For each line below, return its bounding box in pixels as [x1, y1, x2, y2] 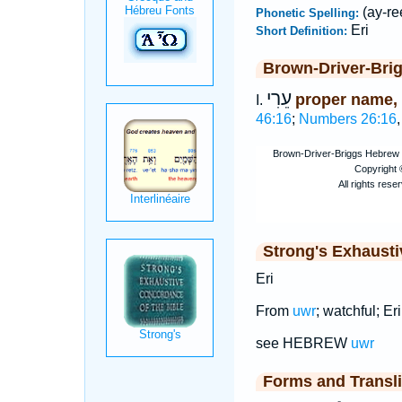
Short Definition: [255, 24, 351, 38]
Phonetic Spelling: [255, 6, 363, 20]
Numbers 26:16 [298, 111, 397, 127]
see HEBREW [255, 336, 351, 351]
